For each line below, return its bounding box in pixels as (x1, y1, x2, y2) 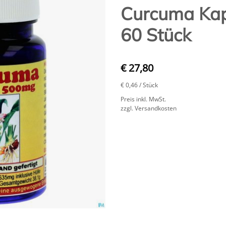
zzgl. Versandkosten (121, 104, 177, 113)
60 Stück (121, 24, 191, 46)
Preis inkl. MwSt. (121, 95, 166, 104)
